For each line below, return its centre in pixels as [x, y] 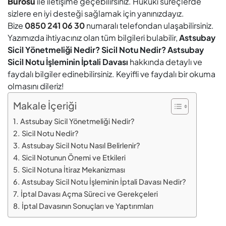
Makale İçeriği [45, 106]
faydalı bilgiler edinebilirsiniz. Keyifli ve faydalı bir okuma [111, 74]
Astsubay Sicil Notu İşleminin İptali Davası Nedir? [104, 182]
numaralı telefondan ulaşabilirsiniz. [149, 26]
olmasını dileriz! [36, 86]
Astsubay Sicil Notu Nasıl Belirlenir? [81, 146]
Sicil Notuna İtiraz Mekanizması [73, 170]
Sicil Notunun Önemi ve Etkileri [73, 158]
